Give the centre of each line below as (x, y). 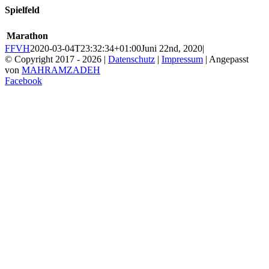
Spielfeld (22, 10)
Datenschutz (131, 59)
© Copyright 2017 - (44, 59)
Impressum (182, 59)
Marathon (27, 35)
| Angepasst (226, 59)
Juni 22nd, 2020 (172, 48)
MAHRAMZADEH (61, 70)
